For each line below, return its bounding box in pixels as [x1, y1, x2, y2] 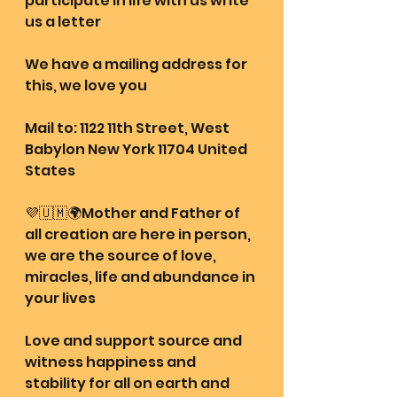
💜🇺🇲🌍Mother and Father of [25, 203, 243, 224]
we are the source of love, [25, 245, 219, 267]
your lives [25, 288, 96, 309]
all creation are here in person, [25, 224, 253, 245]
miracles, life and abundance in [25, 267, 258, 288]
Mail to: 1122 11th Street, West [25, 118, 232, 139]
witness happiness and [25, 352, 198, 373]
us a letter [25, 12, 104, 33]
